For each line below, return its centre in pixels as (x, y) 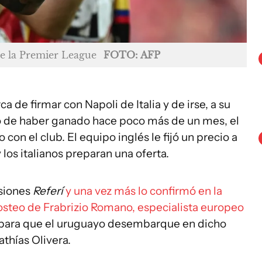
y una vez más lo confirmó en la (144, 191)
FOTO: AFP (132, 55)
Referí (49, 191)
